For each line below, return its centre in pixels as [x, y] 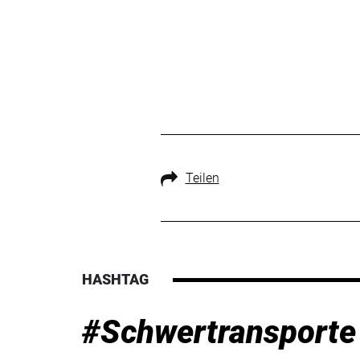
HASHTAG [115, 279]
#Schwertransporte [219, 332]
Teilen [202, 178]
